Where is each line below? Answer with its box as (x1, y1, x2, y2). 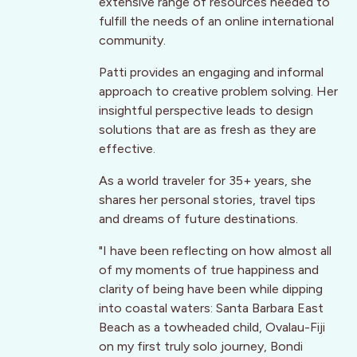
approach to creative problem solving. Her (99, 84, 338, 100)
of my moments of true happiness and (99, 262, 319, 278)
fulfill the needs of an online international (99, 14, 334, 29)
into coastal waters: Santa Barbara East (99, 300, 324, 316)
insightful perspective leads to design (99, 103, 313, 119)
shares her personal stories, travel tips (99, 192, 316, 208)
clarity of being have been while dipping (99, 281, 323, 297)
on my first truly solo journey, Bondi (99, 339, 303, 355)
